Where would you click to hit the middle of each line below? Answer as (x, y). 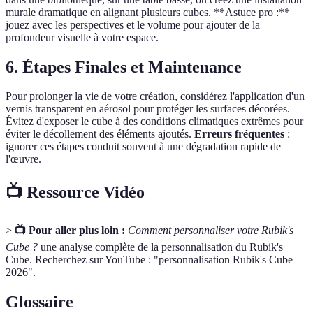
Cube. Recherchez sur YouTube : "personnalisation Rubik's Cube (149, 260)
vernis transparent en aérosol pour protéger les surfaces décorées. (148, 109)
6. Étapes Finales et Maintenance (124, 67)
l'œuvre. (23, 159)
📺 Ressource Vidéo (75, 192)
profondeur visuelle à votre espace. (82, 37)
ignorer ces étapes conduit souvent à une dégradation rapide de (143, 147)
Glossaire (39, 302)
